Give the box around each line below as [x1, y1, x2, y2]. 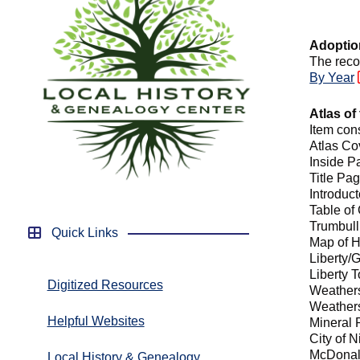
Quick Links [51, 225, 118, 239]
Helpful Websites [47, 313, 145, 328]
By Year [309, 71, 355, 84]
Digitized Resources [47, 277, 163, 292]
